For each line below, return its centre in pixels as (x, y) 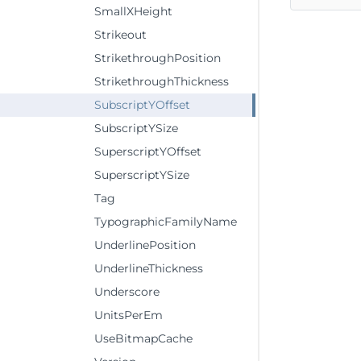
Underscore (127, 292)
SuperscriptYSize (142, 175)
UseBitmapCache (143, 338)
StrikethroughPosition (158, 58)
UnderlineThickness (149, 268)
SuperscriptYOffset (148, 151)
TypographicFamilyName (166, 222)
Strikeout (120, 35)
